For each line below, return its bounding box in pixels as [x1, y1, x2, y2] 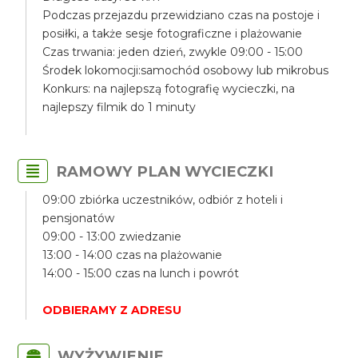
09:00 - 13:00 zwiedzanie [42, 229, 182, 244]
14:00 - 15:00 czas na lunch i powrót [42, 266, 240, 280]
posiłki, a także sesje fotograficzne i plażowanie [42, 26, 303, 41]
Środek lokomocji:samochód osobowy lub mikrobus [42, 63, 329, 78]
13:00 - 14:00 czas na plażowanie [42, 248, 223, 262]
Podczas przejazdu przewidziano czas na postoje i [42, 8, 320, 22]
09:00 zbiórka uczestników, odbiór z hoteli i [42, 193, 284, 207]
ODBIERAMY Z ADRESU [42, 303, 182, 317]
